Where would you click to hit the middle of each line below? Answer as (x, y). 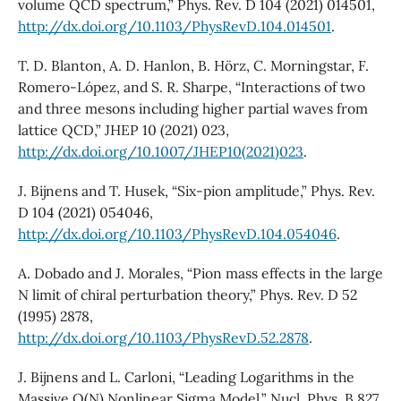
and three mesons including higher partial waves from (192, 109)
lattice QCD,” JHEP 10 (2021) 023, (123, 130)
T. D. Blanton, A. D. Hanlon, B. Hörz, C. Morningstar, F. (193, 66)
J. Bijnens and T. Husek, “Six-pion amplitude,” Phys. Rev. (196, 191)
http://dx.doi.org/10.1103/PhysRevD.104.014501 (174, 26)
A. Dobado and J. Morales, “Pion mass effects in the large (200, 273)
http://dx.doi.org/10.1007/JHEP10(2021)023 (160, 152)
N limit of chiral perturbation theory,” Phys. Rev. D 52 (187, 295)
